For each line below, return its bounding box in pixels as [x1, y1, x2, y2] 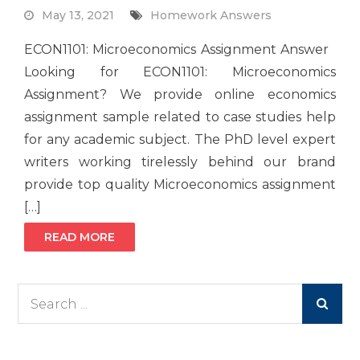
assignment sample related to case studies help [24, 109, 336, 125]
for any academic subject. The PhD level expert [24, 132, 336, 148]
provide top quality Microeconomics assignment [24, 177, 336, 193]
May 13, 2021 [42, 8, 115, 23]
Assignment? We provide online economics [24, 87, 336, 103]
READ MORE [44, 230, 116, 245]
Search [17, 287, 56, 302]
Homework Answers [150, 8, 272, 23]
